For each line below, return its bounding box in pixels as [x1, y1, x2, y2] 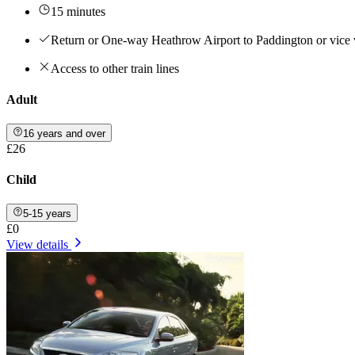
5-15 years [23, 207, 72, 219]
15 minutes [51, 4, 105, 18]
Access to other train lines [51, 61, 179, 75]
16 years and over [23, 127, 106, 139]
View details [6, 237, 68, 251]
